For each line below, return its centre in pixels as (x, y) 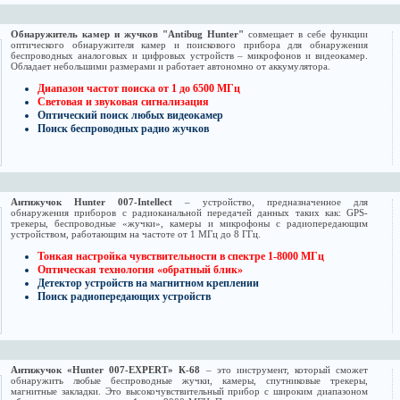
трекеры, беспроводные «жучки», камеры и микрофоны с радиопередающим (189, 224)
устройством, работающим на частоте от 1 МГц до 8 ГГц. (136, 234)
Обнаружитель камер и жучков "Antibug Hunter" (127, 34)
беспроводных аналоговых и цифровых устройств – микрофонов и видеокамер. (189, 56)
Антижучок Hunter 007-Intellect (92, 202)
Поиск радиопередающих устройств (124, 297)
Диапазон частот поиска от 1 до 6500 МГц (140, 89)
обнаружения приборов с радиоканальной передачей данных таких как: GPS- (189, 213)
